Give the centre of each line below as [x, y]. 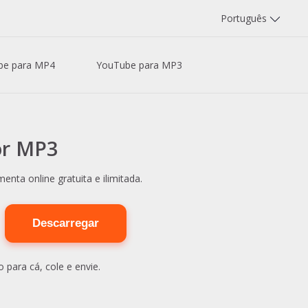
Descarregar [66, 223]
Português [245, 18]
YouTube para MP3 [139, 65]
